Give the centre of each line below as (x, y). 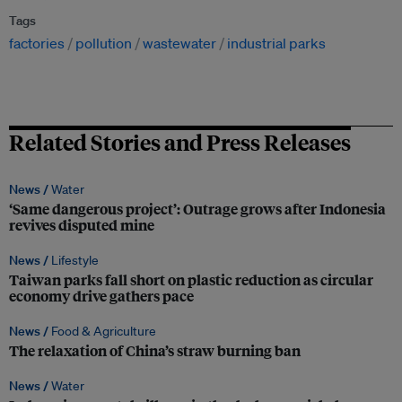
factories (37, 43)
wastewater (179, 43)
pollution (104, 43)
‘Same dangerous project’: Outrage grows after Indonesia (197, 209)
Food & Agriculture (104, 331)
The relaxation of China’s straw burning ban (155, 350)
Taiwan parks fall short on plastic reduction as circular (191, 280)
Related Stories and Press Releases (180, 142)
